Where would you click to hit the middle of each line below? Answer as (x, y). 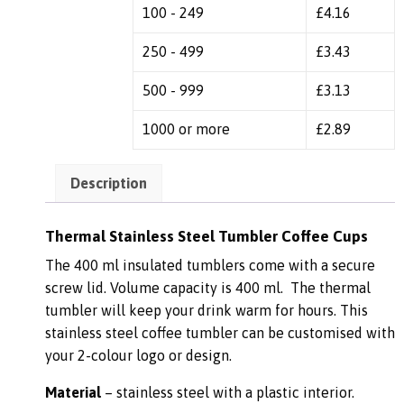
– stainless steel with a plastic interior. (228, 392)
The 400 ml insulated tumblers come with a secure (210, 265)
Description (109, 183)
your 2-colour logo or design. (138, 355)
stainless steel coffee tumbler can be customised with (220, 332)
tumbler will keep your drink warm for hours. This (207, 310)
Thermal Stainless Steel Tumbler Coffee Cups (207, 236)
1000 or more (186, 129)
